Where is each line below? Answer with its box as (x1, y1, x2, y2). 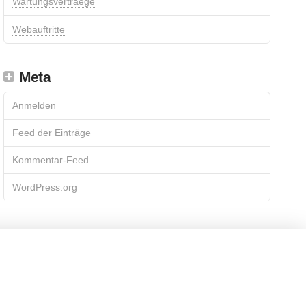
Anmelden (12, 99, 56, 111)
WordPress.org (12, 182, 77, 193)
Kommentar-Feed (12, 154, 89, 166)
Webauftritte (12, 23, 65, 35)
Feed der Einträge (12, 126, 91, 138)
